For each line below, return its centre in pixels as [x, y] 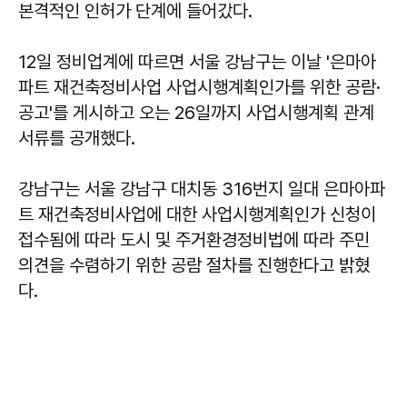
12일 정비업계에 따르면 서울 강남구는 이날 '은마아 [197, 62]
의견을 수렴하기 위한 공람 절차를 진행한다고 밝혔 [194, 265]
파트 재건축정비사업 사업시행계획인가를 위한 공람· [199, 87]
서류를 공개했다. [77, 138]
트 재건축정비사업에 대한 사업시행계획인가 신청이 [197, 214]
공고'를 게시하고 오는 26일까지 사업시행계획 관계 [196, 113]
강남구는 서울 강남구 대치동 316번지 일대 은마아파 [202, 189]
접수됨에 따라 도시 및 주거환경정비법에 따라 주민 [194, 240]
